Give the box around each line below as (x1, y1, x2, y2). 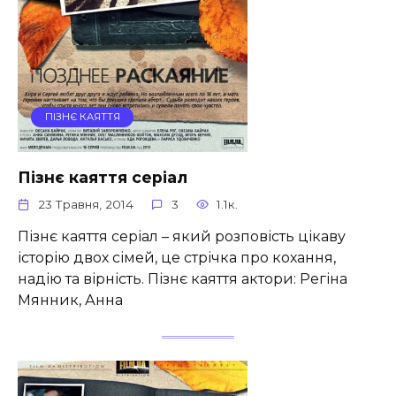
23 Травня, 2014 (38, 197, 134, 212)
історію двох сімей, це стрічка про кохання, (18, 248, 336, 266)
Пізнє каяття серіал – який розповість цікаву (18, 227, 346, 245)
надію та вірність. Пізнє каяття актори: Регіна (18, 270, 347, 287)
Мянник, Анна (18, 291, 123, 308)
